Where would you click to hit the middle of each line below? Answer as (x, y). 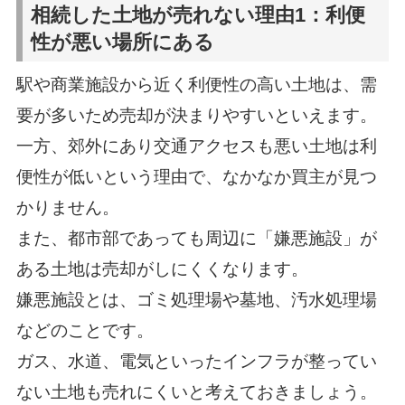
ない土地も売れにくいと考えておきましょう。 (196, 392)
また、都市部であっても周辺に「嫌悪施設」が (196, 239)
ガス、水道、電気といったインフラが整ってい (196, 362)
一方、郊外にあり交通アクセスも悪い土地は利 (196, 146)
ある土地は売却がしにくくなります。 (162, 269)
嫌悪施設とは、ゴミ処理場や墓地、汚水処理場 (196, 300)
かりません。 (67, 208)
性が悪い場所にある (123, 42)
